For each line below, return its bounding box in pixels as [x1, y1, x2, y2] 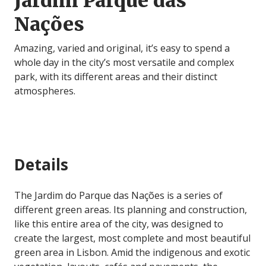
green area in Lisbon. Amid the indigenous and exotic [14, 246, 250, 259]
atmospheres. [14, 84, 75, 98]
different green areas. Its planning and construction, [14, 203, 247, 217]
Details [14, 154, 68, 176]
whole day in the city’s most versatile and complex [14, 56, 234, 69]
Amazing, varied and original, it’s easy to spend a [14, 42, 230, 55]
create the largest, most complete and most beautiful [14, 232, 251, 245]
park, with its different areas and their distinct [14, 70, 217, 84]
